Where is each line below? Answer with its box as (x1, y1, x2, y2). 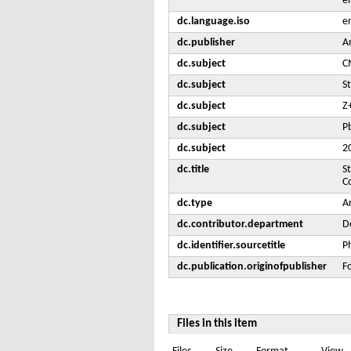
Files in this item (177, 318, 257, 330)
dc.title (177, 165, 209, 175)
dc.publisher (177, 38, 235, 48)
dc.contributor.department (177, 219, 303, 230)
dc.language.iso (177, 16, 250, 27)
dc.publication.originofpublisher (177, 262, 327, 272)
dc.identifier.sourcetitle (177, 241, 285, 251)
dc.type (177, 198, 212, 208)
